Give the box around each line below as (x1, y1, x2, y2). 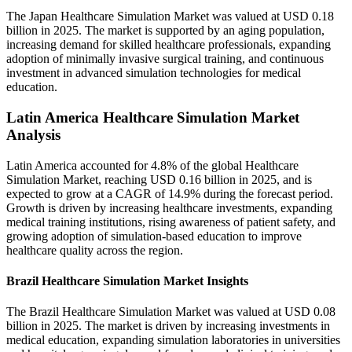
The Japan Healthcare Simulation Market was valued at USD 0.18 (6, 9, 334, 24)
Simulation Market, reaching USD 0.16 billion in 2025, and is (6, 172, 312, 186)
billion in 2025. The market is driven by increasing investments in (6, 319, 330, 333)
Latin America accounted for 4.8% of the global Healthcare (6, 158, 299, 172)
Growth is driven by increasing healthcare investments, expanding (6, 200, 332, 214)
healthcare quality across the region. (6, 243, 183, 257)
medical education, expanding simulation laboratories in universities (6, 333, 340, 347)
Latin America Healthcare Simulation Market (6, 108, 299, 126)
